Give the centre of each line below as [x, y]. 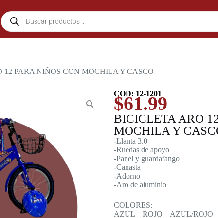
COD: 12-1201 [138, 94]
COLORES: [133, 205]
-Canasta [127, 167]
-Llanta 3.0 [131, 141]
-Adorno [127, 176]
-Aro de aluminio [140, 185]
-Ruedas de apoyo [142, 150]
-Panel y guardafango [147, 158]
